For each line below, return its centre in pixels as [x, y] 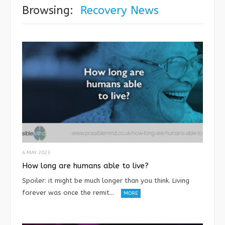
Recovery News [120, 10]
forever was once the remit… [68, 193]
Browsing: [48, 10]
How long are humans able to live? [85, 166]
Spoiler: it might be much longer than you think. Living [106, 181]
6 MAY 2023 [36, 153]
